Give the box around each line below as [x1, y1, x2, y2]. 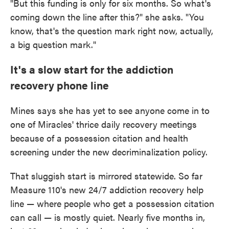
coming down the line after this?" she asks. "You [10, 10, 204, 23]
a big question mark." [10, 38, 96, 51]
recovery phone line [10, 77, 109, 93]
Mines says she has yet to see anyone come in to [10, 104, 210, 117]
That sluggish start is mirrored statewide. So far [10, 169, 202, 182]
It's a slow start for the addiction [10, 61, 173, 77]
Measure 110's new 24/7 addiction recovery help [10, 183, 203, 196]
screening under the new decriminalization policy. [10, 145, 208, 158]
